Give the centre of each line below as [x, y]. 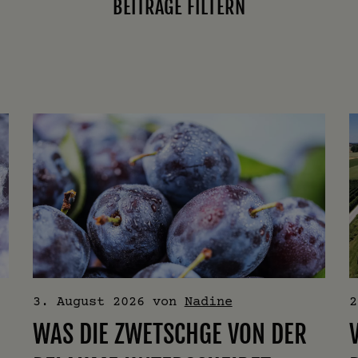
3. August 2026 [88, 301]
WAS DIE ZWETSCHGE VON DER [169, 335]
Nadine [208, 301]
